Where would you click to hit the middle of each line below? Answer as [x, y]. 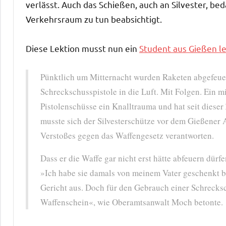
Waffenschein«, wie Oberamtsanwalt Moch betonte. [132, 202]
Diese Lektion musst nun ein [82, 48]
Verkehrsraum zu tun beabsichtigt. [94, 19]
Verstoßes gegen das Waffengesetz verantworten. [127, 136]
